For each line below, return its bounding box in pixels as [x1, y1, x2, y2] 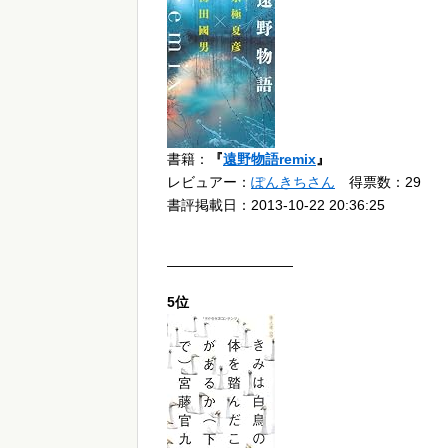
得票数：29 [335, 174, 421, 191]
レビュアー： [167, 174, 251, 191]
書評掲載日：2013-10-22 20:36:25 [167, 197, 385, 214]
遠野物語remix [223, 151, 316, 168]
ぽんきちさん [251, 174, 335, 191]
